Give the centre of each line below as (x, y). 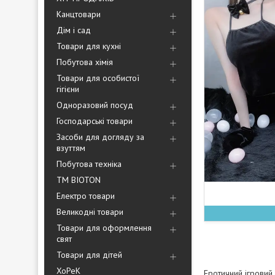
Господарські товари (95, 121)
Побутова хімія (85, 62)
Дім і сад (74, 30)
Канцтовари (79, 14)
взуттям (71, 148)
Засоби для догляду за (100, 137)
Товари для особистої (98, 78)
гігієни (68, 89)
